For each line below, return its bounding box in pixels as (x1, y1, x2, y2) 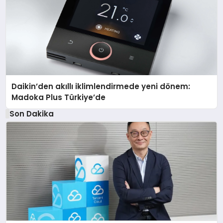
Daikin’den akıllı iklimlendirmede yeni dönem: (11, 81, 191, 92)
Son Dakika (9, 108, 54, 119)
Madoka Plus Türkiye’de (11, 92, 106, 103)
